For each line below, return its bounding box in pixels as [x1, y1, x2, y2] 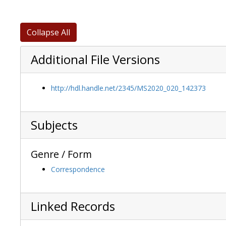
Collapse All [27, 27, 70, 38]
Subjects [31, 117, 78, 134]
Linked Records [31, 198, 115, 215]
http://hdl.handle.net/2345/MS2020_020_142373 [51, 83, 206, 93]
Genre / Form [31, 147, 92, 161]
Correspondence [51, 164, 105, 175]
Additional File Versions [31, 51, 160, 68]
